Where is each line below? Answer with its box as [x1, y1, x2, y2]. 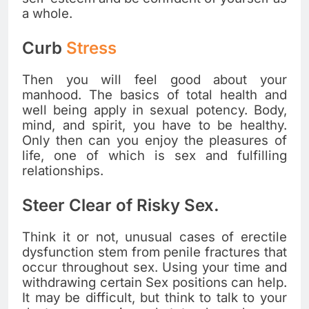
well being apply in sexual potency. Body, [22, 102, 287, 119]
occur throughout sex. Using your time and [22, 259, 287, 276]
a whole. [22, 5, 72, 21]
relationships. [22, 163, 103, 179]
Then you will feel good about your [22, 72, 287, 88]
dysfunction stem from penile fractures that [22, 244, 287, 261]
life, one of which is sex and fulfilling [22, 148, 287, 164]
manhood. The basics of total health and [22, 87, 287, 103]
